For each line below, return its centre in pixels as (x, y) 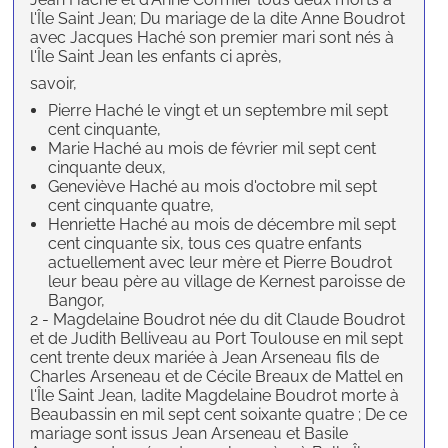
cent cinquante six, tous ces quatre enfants (205, 244)
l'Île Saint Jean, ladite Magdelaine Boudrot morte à (215, 396)
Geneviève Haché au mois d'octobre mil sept (213, 187)
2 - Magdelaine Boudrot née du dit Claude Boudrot (218, 320)
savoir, (54, 84)
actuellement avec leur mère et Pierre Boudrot (220, 263)
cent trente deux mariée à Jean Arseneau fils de (205, 358)
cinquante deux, (107, 168)
